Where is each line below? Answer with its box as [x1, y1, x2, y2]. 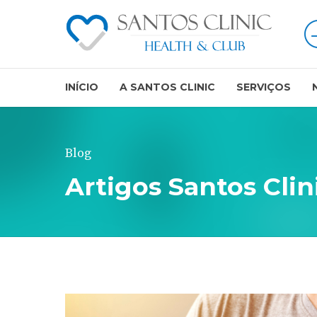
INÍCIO [65, 81, 98, 93]
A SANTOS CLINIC [120, 81, 215, 93]
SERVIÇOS [236, 81, 291, 93]
